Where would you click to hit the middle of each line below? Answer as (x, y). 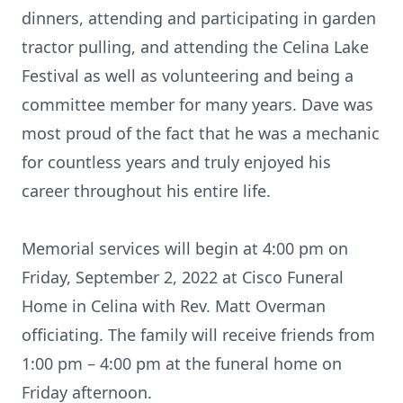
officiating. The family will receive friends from (198, 335)
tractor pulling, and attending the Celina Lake (195, 47)
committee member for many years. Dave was (197, 104)
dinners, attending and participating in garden (199, 18)
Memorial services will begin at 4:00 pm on (185, 248)
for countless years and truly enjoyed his (176, 162)
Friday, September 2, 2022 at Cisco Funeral (183, 277)
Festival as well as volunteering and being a (188, 76)
